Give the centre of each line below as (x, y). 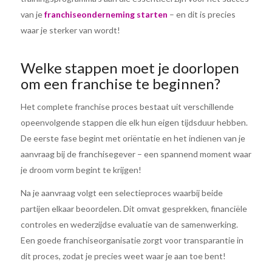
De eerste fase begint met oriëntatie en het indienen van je (133, 138)
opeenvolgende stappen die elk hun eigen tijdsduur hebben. (134, 122)
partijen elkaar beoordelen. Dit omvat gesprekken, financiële (134, 208)
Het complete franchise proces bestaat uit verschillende (127, 107)
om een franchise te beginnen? (120, 84)
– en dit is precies (201, 15)
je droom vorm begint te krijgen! (81, 170)
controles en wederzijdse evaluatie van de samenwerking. (129, 224)
